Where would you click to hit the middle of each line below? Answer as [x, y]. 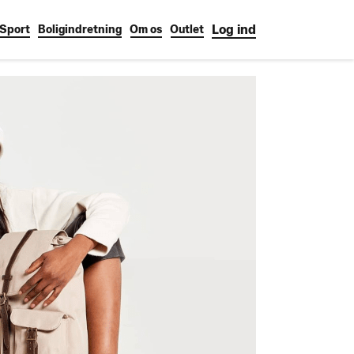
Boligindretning [80, 30]
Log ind [234, 30]
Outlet [187, 30]
